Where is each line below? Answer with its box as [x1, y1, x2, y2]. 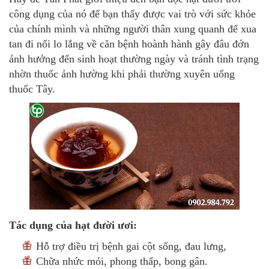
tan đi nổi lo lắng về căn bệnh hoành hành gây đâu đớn [9, 38, 249, 50]
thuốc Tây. [9, 83, 55, 95]
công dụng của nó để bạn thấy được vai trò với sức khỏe [9, 8, 256, 20]
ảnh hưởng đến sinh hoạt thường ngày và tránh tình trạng [9, 53, 259, 65]
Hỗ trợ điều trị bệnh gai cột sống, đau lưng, [36, 240, 229, 252]
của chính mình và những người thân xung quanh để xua [9, 23, 256, 35]
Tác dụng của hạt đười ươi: [9, 219, 137, 231]
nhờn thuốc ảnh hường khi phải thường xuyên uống [9, 68, 235, 80]
